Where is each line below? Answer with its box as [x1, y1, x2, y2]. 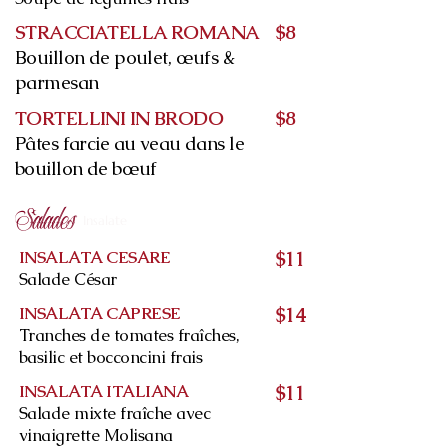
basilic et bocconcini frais [19, 346, 203, 368]
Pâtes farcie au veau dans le [15, 131, 245, 156]
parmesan [15, 70, 99, 95]
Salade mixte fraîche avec [19, 402, 211, 424]
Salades [15, 206, 75, 239]
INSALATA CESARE [19, 246, 171, 268]
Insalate [83, 212, 127, 229]
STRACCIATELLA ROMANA [15, 20, 260, 45]
